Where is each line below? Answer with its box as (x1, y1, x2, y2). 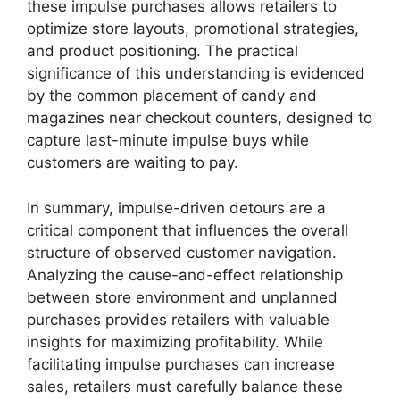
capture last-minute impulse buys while (27, 131, 309, 149)
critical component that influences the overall (27, 221, 348, 239)
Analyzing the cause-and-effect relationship (27, 265, 343, 284)
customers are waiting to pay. (27, 154, 238, 171)
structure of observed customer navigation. (27, 243, 337, 262)
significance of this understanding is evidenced (27, 64, 365, 82)
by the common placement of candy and (27, 87, 317, 104)
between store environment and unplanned (27, 287, 337, 306)
